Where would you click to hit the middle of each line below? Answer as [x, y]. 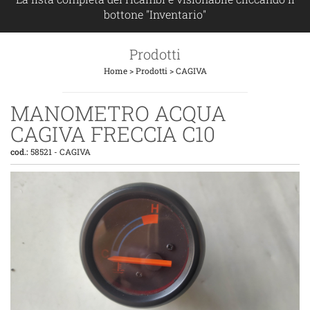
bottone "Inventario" [155, 14]
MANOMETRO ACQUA [118, 113]
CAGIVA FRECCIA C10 [113, 134]
